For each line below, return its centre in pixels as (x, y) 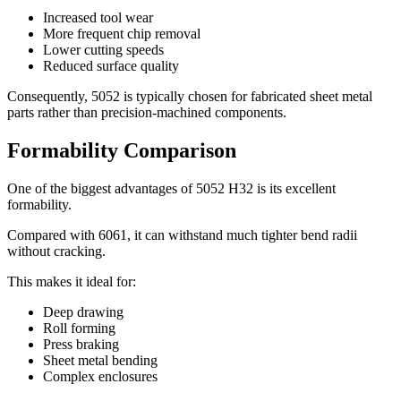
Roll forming (79, 328)
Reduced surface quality (111, 65)
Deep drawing (83, 311)
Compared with (51, 235)
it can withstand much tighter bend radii (246, 235)
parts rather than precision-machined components (145, 112)
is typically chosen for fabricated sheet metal (248, 96)
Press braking (81, 344)
